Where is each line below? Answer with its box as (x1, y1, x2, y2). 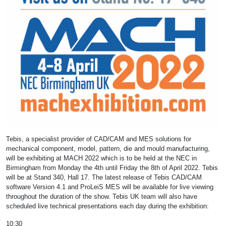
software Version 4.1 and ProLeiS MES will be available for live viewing (6, 183, 213, 191)
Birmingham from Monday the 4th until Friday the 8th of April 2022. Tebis (6, 164, 218, 172)
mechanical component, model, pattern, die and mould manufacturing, (6, 145, 210, 153)
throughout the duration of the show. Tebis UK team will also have (6, 193, 197, 201)
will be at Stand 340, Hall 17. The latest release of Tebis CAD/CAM (6, 174, 202, 182)
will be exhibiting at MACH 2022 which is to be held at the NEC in (6, 154, 197, 162)
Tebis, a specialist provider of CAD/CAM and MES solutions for (6, 135, 191, 143)
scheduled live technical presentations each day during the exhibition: (6, 202, 209, 210)
